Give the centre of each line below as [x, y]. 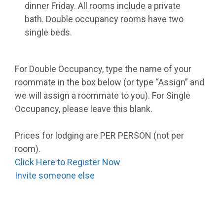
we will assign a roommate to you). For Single [103, 95]
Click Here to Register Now [68, 162]
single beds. [48, 32]
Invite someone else [55, 175]
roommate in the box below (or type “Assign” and [110, 82]
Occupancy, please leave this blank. [84, 109]
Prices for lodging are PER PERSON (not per [99, 135]
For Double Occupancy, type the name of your [103, 69]
